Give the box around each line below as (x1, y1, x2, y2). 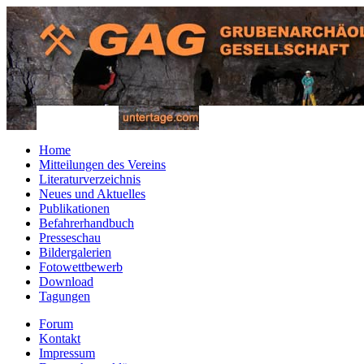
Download (39, 275, 93, 288)
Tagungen (39, 289, 90, 303)
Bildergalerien (39, 245, 111, 259)
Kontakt (39, 331, 80, 345)
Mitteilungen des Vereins (39, 158, 166, 171)
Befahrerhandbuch (39, 216, 134, 230)
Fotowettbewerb (39, 260, 123, 274)
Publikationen (39, 201, 110, 215)
